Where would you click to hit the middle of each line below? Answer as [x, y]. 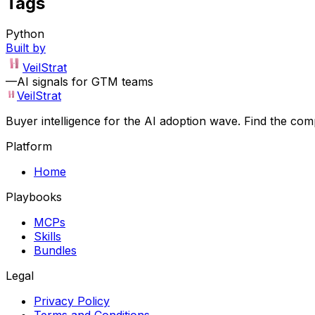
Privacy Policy [72, 301]
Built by [26, 48]
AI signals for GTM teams [85, 82]
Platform [29, 147]
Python [25, 34]
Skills [47, 237]
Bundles [55, 251]
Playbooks [34, 197]
